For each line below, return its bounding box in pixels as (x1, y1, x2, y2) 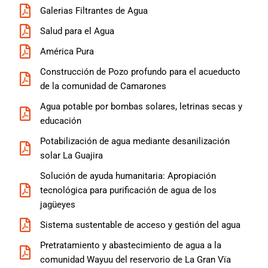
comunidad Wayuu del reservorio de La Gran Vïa (40, 254, 231, 266)
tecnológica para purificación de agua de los (40, 185, 217, 196)
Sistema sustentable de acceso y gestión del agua (40, 220, 240, 231)
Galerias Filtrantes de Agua (40, 5, 148, 17)
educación (40, 115, 81, 127)
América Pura (40, 46, 94, 57)
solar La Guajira (40, 150, 103, 162)
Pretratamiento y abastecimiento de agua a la (40, 240, 221, 251)
